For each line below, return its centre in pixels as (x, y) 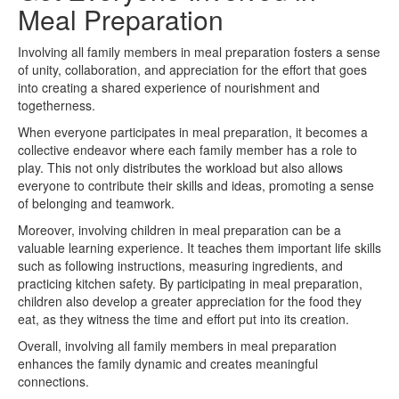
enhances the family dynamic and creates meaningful (168, 363)
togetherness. (57, 105)
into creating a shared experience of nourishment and (169, 87)
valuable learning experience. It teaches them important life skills (199, 247)
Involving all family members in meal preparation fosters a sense (199, 51)
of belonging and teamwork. (96, 203)
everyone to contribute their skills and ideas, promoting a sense (196, 185)
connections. (53, 381)
